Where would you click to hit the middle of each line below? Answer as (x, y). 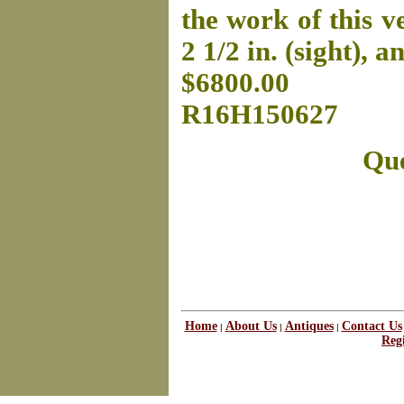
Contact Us (372, 326)
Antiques (309, 326)
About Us (251, 326)
